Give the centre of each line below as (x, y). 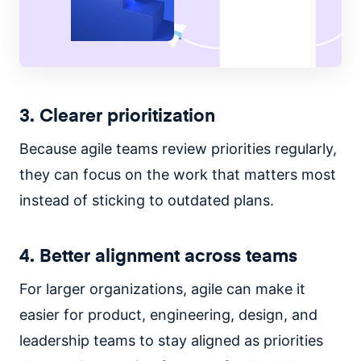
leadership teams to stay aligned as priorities (171, 340)
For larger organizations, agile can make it (162, 288)
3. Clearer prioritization (117, 114)
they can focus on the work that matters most (178, 174)
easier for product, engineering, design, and (168, 314)
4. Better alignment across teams (158, 254)
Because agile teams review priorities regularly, (178, 148)
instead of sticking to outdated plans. (147, 200)
